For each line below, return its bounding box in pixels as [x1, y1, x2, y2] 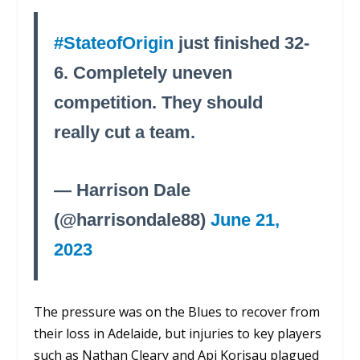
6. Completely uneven [54, 63, 233, 84]
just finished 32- [174, 33, 310, 54]
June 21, [211, 210, 280, 231]
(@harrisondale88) [54, 210, 211, 231]
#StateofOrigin [54, 33, 174, 54]
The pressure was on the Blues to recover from [34, 302, 321, 321]
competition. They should [54, 92, 264, 113]
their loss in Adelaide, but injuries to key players [34, 324, 322, 342]
